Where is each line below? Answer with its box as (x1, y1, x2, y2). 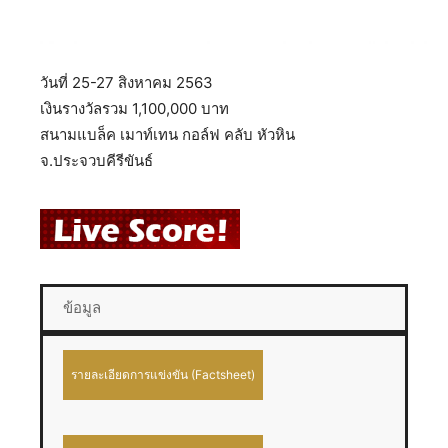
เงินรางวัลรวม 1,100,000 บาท (40, 99, 229, 118)
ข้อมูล (63, 299, 101, 317)
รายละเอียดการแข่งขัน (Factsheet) (71, 367, 255, 382)
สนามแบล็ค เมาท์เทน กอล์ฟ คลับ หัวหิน (40, 125, 295, 144)
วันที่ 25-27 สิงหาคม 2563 (40, 73, 213, 92)
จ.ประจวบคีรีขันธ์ (40, 151, 153, 170)
